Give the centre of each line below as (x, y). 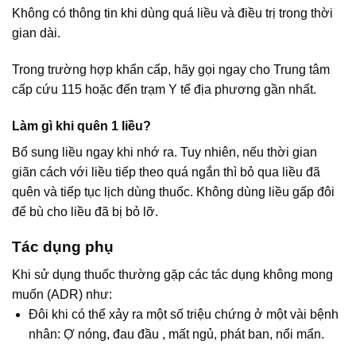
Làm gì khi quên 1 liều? (81, 126)
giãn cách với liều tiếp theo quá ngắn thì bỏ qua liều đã (166, 172)
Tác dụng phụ (63, 247)
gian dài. (36, 33)
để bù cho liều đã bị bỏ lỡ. (85, 211)
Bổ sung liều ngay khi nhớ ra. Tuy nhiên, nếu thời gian (164, 152)
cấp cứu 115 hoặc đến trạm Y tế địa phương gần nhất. (164, 89)
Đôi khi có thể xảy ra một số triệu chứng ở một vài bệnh (183, 315)
